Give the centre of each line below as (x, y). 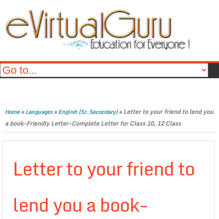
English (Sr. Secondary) (88, 112)
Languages (39, 112)
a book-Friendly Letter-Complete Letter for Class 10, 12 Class (93, 123)
